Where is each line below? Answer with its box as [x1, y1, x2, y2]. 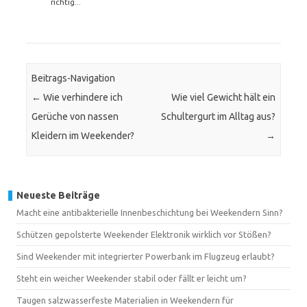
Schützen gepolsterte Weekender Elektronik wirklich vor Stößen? [16, 229, 271, 239]
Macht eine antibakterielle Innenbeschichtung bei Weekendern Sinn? [16, 207, 283, 217]
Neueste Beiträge [16, 189, 100, 201]
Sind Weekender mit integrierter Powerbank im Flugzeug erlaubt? [16, 251, 275, 261]
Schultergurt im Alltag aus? [160, 111, 275, 123]
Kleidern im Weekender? [32, 130, 135, 142]
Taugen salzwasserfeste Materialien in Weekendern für [16, 295, 234, 305]
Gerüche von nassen [32, 111, 119, 123]
